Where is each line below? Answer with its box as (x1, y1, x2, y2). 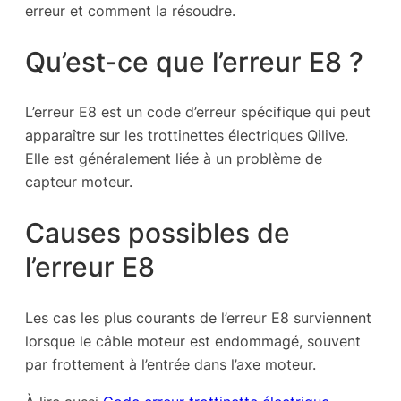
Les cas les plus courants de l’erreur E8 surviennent (25, 309, 371, 327)
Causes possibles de (25, 217, 290, 250)
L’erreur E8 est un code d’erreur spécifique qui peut (25, 103, 371, 122)
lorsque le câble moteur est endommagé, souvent (25, 332, 361, 350)
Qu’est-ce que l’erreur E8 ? (25, 45, 363, 78)
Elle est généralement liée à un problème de (25, 149, 322, 168)
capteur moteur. (25, 173, 132, 192)
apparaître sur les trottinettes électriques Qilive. (25, 126, 348, 145)
